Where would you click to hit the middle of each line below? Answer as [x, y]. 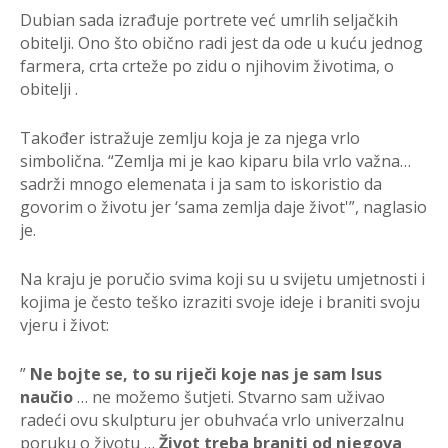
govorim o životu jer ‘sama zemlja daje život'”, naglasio [223, 206]
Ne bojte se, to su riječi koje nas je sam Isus [206, 373]
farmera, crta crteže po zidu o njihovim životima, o [207, 65]
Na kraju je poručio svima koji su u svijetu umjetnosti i [222, 278]
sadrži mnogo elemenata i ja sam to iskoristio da [201, 183]
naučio [46, 396]
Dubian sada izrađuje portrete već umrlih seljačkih [209, 19]
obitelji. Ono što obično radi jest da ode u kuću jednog [221, 42]
